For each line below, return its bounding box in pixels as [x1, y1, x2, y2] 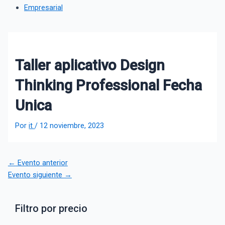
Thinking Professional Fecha [15, 76, 202, 94]
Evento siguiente [8, 170, 64, 179]
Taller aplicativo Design [15, 56, 165, 74]
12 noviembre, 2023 [40, 121, 104, 130]
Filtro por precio [15, 202, 88, 214]
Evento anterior [15, 158, 68, 167]
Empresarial [24, 3, 63, 13]
